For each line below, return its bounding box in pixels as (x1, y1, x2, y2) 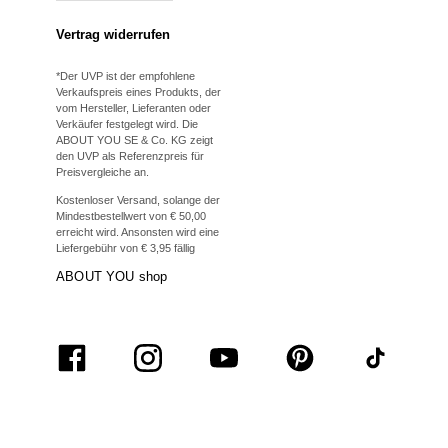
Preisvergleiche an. (56, 165, 149, 178)
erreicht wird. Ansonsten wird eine (56, 225, 219, 238)
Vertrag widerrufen (56, 26, 170, 42)
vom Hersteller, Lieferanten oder (56, 101, 211, 114)
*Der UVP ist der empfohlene (56, 69, 195, 82)
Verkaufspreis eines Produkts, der (56, 85, 221, 98)
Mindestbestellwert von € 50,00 (56, 209, 206, 222)
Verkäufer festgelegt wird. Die (56, 117, 198, 130)
